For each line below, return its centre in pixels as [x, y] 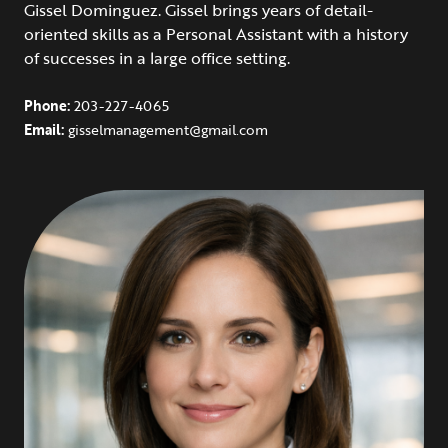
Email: [46, 129]
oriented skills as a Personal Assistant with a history [216, 33]
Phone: [49, 105]
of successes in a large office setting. [157, 57]
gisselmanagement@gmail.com [168, 129]
